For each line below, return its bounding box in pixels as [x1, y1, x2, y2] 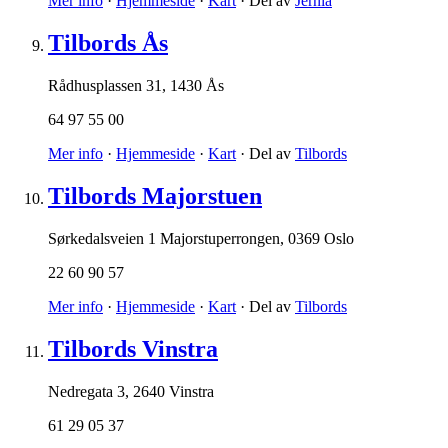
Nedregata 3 [48, 382, 125, 400]
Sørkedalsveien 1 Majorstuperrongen [48, 230, 280, 247]
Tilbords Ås [48, 30, 168, 57]
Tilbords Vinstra [48, 335, 218, 362]
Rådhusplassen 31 [48, 77, 162, 95]
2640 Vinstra [133, 382, 214, 400]
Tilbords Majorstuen [48, 183, 262, 210]
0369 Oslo [288, 230, 354, 247]
